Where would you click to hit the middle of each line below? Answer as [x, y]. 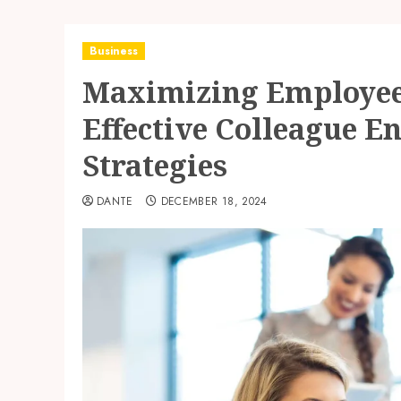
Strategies [155, 165]
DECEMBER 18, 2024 [214, 201]
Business [114, 51]
